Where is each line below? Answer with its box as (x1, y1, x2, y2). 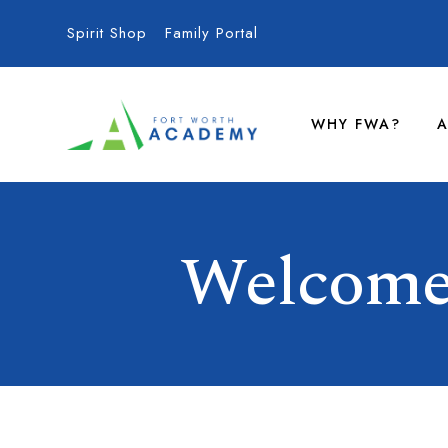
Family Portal (165, 22, 259, 44)
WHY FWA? (311, 114, 402, 134)
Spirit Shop (67, 22, 148, 44)
